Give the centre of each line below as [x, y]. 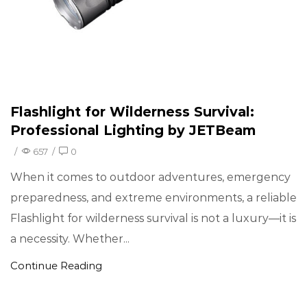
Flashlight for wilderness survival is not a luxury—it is [153, 219]
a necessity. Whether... [70, 239]
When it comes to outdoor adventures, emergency [150, 177]
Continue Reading [56, 266]
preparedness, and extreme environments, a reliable [153, 198]
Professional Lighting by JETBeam [133, 130]
